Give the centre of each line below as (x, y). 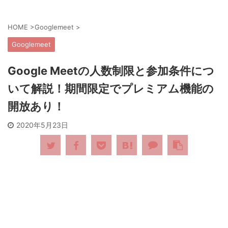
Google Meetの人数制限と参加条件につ (111, 71)
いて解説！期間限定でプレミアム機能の (111, 89)
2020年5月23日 (42, 125)
